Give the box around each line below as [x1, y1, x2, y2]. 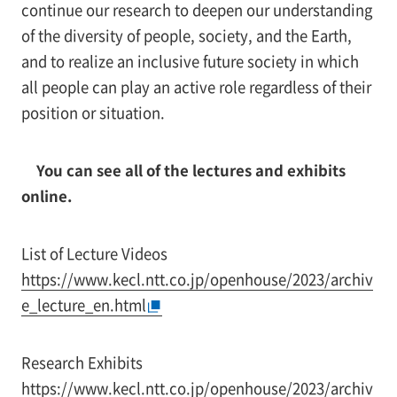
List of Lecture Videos [20, 242, 167, 264]
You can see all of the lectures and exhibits [35, 159, 346, 181]
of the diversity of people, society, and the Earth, [20, 25, 352, 47]
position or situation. [20, 102, 165, 124]
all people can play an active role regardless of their [20, 76, 371, 98]
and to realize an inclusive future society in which [20, 51, 359, 73]
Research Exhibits [20, 351, 143, 373]
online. [20, 184, 72, 206]
